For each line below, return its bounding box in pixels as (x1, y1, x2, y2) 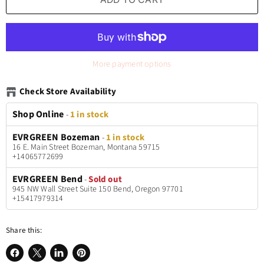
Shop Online (12, 108, 64, 121)
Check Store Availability (19, 85, 117, 98)
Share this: (6, 225, 42, 236)
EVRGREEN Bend (12, 173, 82, 186)
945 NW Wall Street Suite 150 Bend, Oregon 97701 (12, 183, 183, 196)
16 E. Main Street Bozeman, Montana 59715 (12, 141, 160, 154)
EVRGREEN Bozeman (12, 131, 100, 144)
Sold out (88, 173, 123, 186)
